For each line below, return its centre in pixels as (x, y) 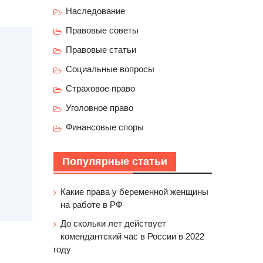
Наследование (95, 11)
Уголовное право (100, 108)
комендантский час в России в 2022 (132, 236)
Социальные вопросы (110, 69)
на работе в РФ (91, 205)
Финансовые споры (105, 127)
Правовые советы (102, 30)
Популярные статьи (115, 161)
